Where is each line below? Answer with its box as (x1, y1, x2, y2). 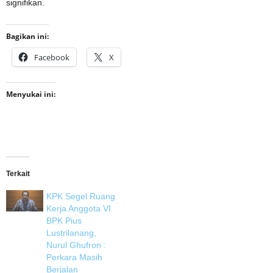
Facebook (34, 52, 69, 63)
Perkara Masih (46, 252, 103, 263)
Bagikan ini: (6, 31, 49, 42)
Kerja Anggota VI (46, 204, 112, 214)
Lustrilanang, (46, 228, 97, 238)
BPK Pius (46, 216, 82, 226)
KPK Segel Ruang (46, 191, 116, 202)
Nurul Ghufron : (46, 240, 107, 250)
